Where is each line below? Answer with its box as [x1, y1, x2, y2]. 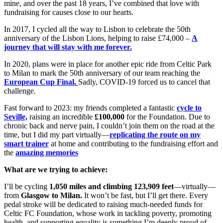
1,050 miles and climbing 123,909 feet [49, 182, 174, 191]
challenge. [4, 87, 36, 96]
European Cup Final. [4, 78, 78, 87]
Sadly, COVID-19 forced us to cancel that [78, 78, 210, 87]
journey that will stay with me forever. [4, 43, 132, 52]
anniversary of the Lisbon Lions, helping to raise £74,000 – [4, 34, 192, 43]
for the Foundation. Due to [124, 112, 210, 121]
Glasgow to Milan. [21, 191, 82, 200]
